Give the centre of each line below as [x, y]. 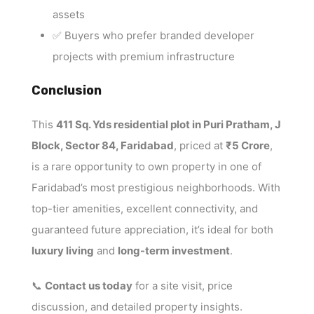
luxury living [63, 251]
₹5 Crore [248, 146]
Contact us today [89, 286]
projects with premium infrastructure [144, 57]
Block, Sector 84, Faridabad [103, 146]
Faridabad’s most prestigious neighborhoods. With [156, 188]
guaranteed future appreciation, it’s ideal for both [152, 230]
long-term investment [174, 251]
